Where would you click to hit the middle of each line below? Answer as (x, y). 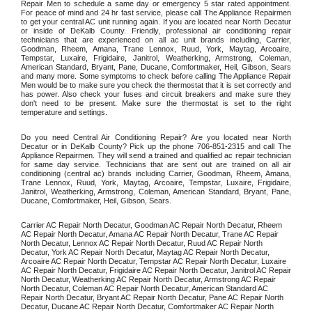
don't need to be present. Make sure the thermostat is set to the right (156, 103)
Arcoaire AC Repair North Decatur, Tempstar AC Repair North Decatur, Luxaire (154, 262)
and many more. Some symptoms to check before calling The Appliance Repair (156, 76)
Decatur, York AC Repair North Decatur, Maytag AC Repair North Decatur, (145, 252)
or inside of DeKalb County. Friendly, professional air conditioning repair (156, 30)
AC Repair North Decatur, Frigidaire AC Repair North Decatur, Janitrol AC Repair (156, 271)
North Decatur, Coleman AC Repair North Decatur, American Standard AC (145, 289)
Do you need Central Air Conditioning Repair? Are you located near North (156, 137)
